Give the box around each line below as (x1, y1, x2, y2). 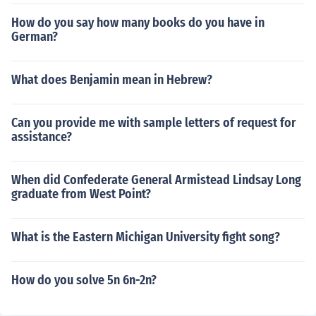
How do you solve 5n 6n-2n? (11, 272, 157, 288)
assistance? (11, 129, 72, 145)
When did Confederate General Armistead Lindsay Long (11, 172, 301, 188)
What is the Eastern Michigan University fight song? (11, 229, 280, 245)
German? (11, 29, 58, 44)
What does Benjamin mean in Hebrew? (11, 72, 212, 87)
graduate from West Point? (11, 186, 151, 202)
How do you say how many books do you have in (11, 15, 265, 30)
